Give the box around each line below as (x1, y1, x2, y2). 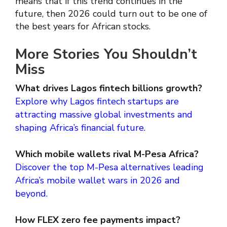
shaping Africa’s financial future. (15, 122, 145, 134)
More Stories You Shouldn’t (15, 45, 197, 64)
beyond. (15, 187, 48, 200)
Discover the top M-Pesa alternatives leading (15, 161, 204, 174)
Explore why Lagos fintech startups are (15, 95, 179, 108)
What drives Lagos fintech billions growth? (15, 82, 202, 95)
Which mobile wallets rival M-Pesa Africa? (15, 148, 199, 161)
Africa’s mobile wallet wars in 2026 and (15, 174, 180, 187)
